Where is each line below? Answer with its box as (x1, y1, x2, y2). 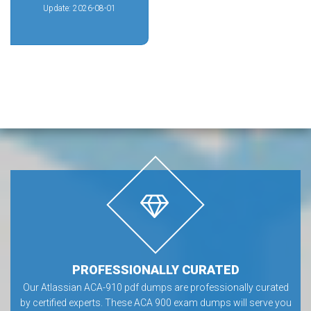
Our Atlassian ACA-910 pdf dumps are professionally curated (22, 282, 289, 293)
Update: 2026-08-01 (43, 3, 116, 13)
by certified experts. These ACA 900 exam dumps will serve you (19, 297, 292, 308)
